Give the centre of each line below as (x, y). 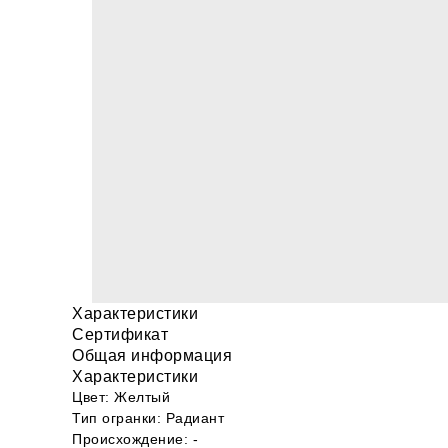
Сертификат (120, 334)
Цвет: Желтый (121, 397)
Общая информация (152, 355)
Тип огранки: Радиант (148, 418)
